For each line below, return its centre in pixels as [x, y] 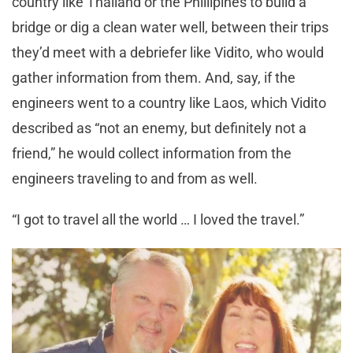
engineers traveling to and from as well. [135, 179]
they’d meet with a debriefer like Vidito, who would [168, 53]
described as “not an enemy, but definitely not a [159, 128]
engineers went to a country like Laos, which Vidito [169, 103]
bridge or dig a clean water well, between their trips [170, 28]
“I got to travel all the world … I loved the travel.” [158, 220]
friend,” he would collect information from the [152, 154]
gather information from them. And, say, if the [154, 78]
